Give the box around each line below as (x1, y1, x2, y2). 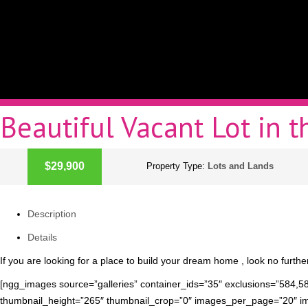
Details (27, 232, 57, 243)
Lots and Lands (208, 161, 274, 171)
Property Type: (146, 161, 208, 171)
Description (27, 208, 76, 219)
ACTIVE (14, 159, 47, 192)
